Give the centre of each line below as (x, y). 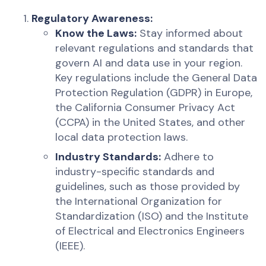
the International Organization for (139, 202)
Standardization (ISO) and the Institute (152, 216)
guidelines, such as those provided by (148, 187)
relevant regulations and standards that (155, 48)
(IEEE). (70, 246)
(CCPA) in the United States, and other (151, 123)
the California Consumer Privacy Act (145, 108)
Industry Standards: (108, 157)
